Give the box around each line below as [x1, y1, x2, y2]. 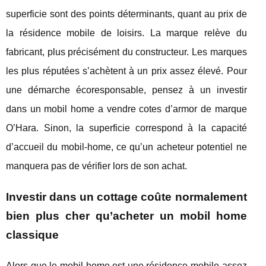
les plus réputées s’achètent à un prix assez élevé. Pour [6, 65, 247, 76]
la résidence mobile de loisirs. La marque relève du [6, 27, 247, 38]
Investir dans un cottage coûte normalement [6, 190, 247, 203]
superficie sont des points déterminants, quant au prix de [6, 8, 247, 19]
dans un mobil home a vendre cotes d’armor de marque [6, 103, 247, 114]
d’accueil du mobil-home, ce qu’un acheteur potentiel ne [6, 141, 247, 152]
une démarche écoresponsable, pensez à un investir [6, 84, 247, 95]
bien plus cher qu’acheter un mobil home [6, 209, 247, 222]
